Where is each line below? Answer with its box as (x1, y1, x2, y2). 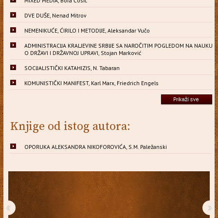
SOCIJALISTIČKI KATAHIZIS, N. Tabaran (24, 64, 120, 72)
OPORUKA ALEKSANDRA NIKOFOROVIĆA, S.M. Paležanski (24, 143, 167, 150)
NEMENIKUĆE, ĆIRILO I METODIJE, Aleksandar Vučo (24, 26, 150, 34)
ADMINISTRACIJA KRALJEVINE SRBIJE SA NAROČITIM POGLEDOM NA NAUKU (24, 41, 213, 49)
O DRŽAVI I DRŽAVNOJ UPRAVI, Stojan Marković (24, 49, 141, 56)
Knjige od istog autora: (10, 119, 130, 134)
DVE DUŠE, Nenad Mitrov (24, 11, 87, 19)
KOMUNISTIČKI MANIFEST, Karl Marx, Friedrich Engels (24, 79, 159, 87)
